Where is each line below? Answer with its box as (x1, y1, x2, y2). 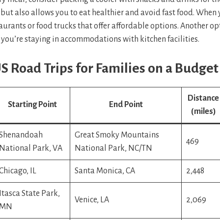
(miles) (191, 107, 216, 116)
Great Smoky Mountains (75, 130, 159, 139)
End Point (109, 100, 143, 109)
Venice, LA (75, 195, 109, 204)
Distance (188, 93, 219, 103)
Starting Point (7, 100, 57, 109)
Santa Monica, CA (75, 166, 135, 175)
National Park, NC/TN (75, 143, 152, 153)
